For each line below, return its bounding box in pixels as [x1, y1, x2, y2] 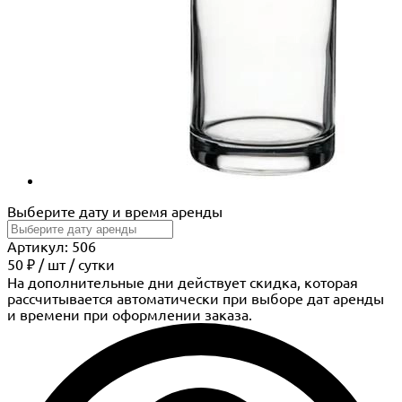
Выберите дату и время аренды [7, 204, 223, 221]
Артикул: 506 [7, 239, 96, 256]
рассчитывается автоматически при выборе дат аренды [7, 291, 384, 308]
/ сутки [69, 257, 115, 274]
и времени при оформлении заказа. [7, 307, 252, 324]
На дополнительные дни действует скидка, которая [7, 275, 358, 292]
